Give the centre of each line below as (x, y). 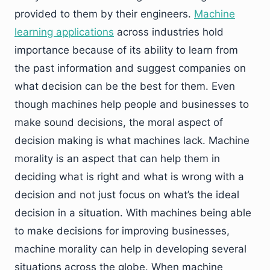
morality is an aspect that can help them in (117, 159)
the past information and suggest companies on (130, 68)
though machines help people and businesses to (132, 105)
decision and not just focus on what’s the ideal (127, 195)
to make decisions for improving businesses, (122, 231)
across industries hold (169, 32)
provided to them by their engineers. (104, 14)
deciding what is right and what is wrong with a (129, 177)
